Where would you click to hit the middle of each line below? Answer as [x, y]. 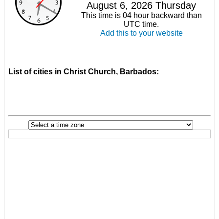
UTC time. [141, 24]
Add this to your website [141, 33]
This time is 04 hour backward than [141, 15]
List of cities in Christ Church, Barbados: [84, 71]
